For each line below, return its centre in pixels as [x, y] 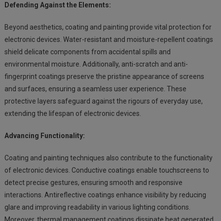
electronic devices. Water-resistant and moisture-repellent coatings [109, 39]
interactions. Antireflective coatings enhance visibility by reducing [105, 195]
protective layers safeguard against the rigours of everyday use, [103, 101]
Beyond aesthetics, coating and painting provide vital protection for [108, 27]
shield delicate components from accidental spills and [87, 52]
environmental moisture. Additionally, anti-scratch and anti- [96, 64]
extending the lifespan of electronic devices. [73, 113]
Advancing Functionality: [44, 135]
